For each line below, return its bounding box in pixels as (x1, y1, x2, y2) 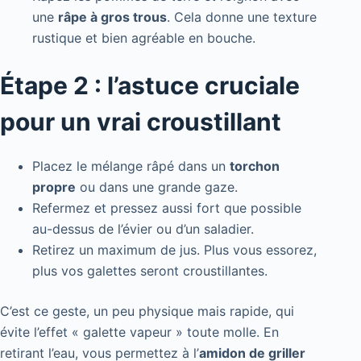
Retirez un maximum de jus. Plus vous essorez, (32, 241, 317, 258)
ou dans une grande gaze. (76, 178, 238, 195)
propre (32, 178, 76, 195)
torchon (230, 157, 280, 174)
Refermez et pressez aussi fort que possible (32, 199, 301, 216)
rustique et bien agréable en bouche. (32, 29, 255, 46)
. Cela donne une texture (167, 8, 317, 25)
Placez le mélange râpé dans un (32, 157, 230, 174)
